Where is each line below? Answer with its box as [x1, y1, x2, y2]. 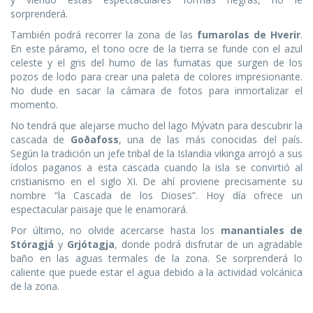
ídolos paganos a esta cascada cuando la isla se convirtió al [10, 161, 303, 175]
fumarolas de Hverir [196, 28, 301, 42]
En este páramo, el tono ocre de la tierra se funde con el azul [10, 42, 303, 56]
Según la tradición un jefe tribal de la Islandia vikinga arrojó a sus [10, 147, 303, 161]
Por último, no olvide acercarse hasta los [10, 224, 221, 238]
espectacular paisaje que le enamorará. [10, 203, 188, 217]
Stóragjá [10, 238, 54, 252]
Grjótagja [67, 238, 115, 252]
